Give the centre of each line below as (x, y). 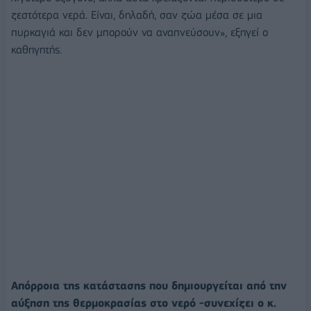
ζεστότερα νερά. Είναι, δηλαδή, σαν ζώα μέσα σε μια (137, 15)
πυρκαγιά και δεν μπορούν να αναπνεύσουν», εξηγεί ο (140, 32)
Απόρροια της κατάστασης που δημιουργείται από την (149, 286)
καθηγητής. (36, 49)
